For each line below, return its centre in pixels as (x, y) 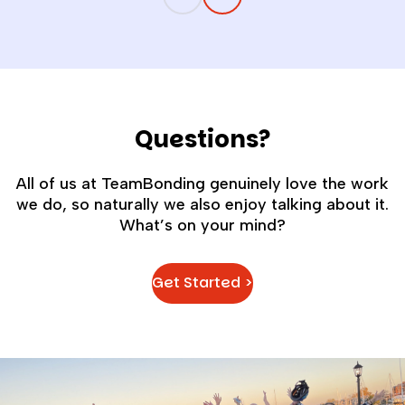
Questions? (202, 139)
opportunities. (74, 52)
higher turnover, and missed (117, 33)
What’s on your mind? (202, 225)
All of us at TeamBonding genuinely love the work (202, 183)
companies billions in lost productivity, (150, 15)
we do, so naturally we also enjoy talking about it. (202, 204)
